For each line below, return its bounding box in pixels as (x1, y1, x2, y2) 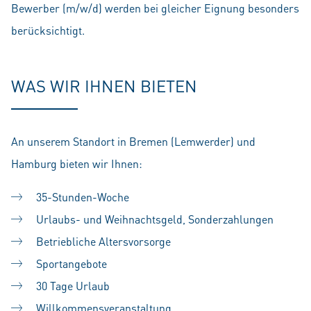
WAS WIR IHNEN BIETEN (11, 75, 197, 96)
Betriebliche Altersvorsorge (36, 234, 171, 249)
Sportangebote (36, 256, 107, 271)
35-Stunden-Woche (36, 190, 129, 204)
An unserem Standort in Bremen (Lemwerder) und (11, 134, 255, 149)
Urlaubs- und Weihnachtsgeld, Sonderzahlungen (36, 212, 274, 226)
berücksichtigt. (11, 23, 85, 37)
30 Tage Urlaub (36, 278, 110, 293)
